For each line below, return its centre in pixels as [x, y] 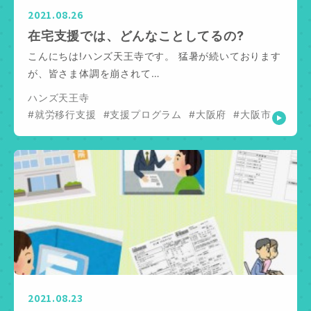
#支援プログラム [143, 114]
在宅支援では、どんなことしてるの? [136, 35]
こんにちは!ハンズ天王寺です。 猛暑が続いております [154, 56]
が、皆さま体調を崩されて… [94, 73]
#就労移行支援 [62, 114]
